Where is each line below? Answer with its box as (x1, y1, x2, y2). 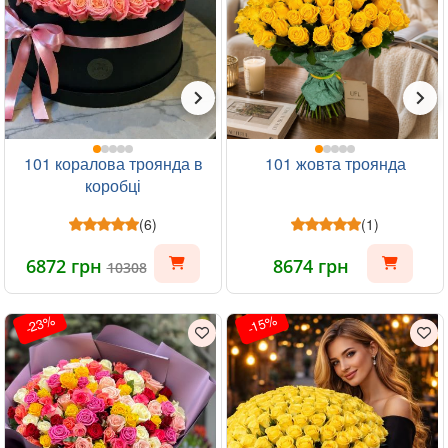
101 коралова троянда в (23, 151, 203, 175)
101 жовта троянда (264, 151, 406, 175)
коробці (85, 173, 141, 197)
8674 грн (273, 253, 349, 278)
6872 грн (25, 253, 107, 278)
